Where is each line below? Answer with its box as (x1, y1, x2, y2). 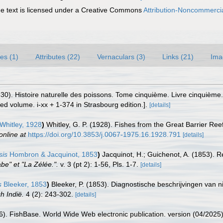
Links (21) (162, 53, 194, 61)
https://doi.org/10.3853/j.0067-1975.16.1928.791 (28, 130, 181, 138)
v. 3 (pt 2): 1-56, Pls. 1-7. (58, 160, 138, 168)
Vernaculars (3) (97, 53, 145, 61)
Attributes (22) (35, 53, 80, 61)
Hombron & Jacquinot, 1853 (7, 150, 98, 158)
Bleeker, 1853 (1, 180, 47, 188)
